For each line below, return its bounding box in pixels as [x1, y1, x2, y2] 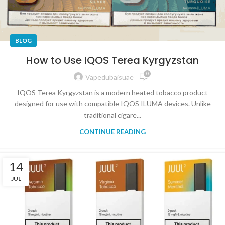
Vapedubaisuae [85, 73, 134, 82]
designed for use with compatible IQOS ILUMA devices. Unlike [14, 99, 211, 108]
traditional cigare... [84, 110, 141, 119]
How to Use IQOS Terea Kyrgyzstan [26, 53, 199, 67]
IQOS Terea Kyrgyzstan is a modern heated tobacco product [17, 88, 208, 97]
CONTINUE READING [79, 127, 146, 136]
